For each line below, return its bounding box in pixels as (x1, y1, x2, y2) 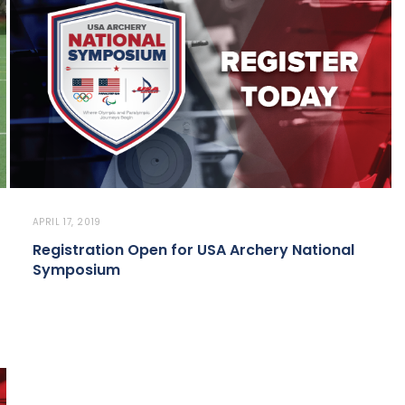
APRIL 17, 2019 (32, 215, 101, 230)
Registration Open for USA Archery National (32, 240, 354, 261)
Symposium (32, 259, 120, 281)
